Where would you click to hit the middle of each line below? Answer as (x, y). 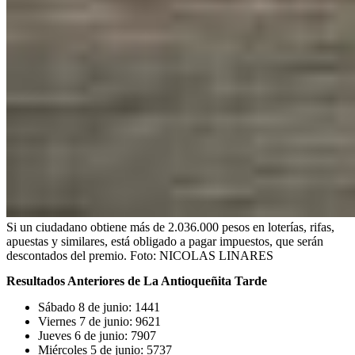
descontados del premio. (67, 256)
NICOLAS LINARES (216, 256)
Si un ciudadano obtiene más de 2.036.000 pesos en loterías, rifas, (170, 227)
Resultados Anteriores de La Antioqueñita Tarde (137, 281)
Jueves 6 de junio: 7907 (97, 335)
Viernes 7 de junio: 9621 (99, 321)
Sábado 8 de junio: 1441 (99, 307)
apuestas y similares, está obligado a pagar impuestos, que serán (165, 242)
